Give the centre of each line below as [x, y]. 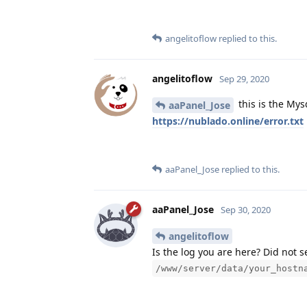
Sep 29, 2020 [244, 79]
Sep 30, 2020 [246, 210]
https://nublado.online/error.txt [228, 121]
